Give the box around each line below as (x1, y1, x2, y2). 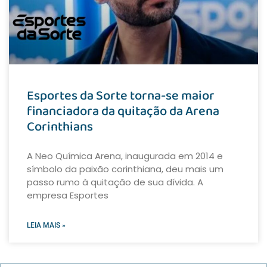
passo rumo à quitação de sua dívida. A (27, 176, 203, 188)
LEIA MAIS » (27, 221, 66, 229)
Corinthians (27, 116, 93, 138)
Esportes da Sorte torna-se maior (27, 85, 215, 107)
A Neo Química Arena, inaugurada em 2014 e (27, 150, 223, 162)
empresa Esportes (27, 189, 108, 201)
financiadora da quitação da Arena (27, 101, 219, 122)
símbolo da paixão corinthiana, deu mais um (27, 163, 223, 175)
